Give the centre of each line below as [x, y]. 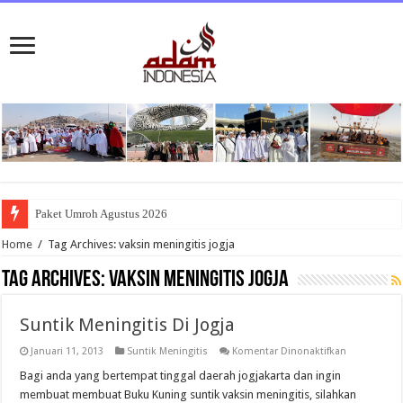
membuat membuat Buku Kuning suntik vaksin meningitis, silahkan [188, 394]
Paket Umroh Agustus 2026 [102, 213]
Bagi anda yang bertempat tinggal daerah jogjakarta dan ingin [181, 375]
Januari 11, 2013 [67, 351]
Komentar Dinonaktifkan [290, 351]
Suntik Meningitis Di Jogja [128, 324]
